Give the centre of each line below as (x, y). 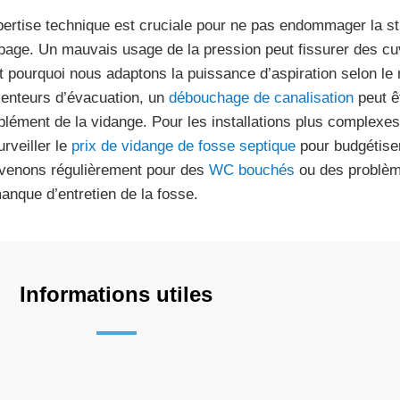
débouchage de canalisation (261, 98)
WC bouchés (251, 170)
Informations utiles (116, 294)
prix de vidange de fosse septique (183, 146)
